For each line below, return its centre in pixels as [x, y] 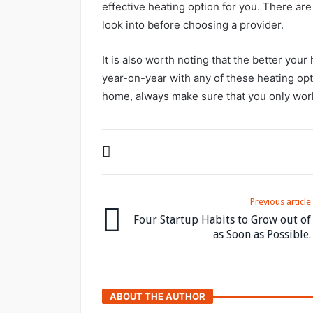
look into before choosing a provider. [194, 24]
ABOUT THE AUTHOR [158, 296]
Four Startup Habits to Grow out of [223, 219]
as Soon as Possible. [262, 234]
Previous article [281, 201]
